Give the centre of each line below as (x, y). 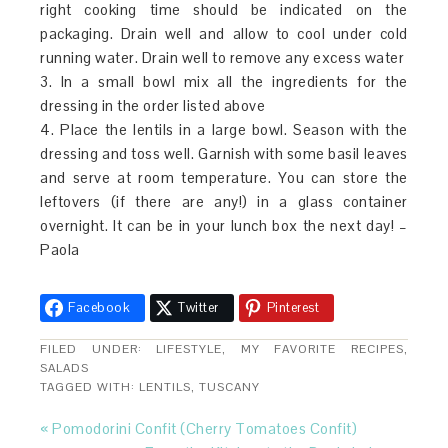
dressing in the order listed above (153, 105)
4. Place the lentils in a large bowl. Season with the (224, 129)
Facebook (99, 308)
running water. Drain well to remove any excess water (222, 57)
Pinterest (293, 308)
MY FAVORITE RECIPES (322, 348)
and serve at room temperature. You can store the (224, 177)
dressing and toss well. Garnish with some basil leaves (224, 153)
